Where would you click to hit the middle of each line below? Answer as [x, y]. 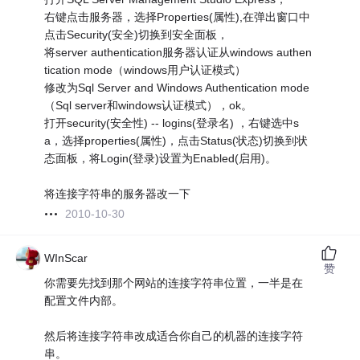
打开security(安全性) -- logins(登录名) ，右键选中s [172, 123]
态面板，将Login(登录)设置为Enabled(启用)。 [161, 159]
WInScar [66, 258]
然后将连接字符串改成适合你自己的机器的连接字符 [174, 336]
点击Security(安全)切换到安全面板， [137, 35]
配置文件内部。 [84, 301]
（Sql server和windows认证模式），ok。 [149, 106]
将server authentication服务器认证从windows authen [178, 53]
